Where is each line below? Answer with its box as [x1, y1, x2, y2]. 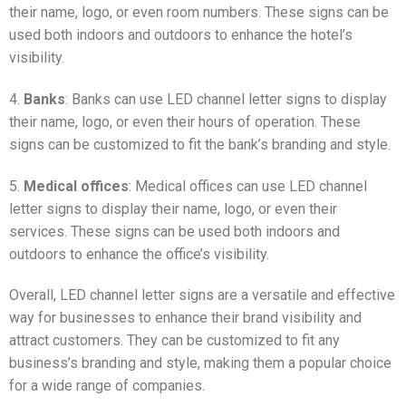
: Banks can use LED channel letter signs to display [65, 90, 387, 108]
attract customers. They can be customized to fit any [9, 332, 340, 350]
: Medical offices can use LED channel [129, 177, 367, 195]
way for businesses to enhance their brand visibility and [9, 309, 362, 327]
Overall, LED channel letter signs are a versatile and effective [9, 286, 395, 304]
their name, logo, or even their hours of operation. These [9, 112, 361, 130]
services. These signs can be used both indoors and [9, 222, 340, 240]
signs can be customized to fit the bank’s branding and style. [9, 135, 391, 153]
